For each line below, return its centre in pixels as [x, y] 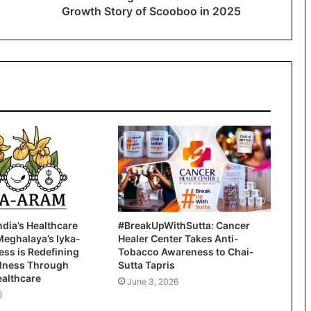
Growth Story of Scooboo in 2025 [151, 11]
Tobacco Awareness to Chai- [186, 252]
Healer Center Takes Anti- [178, 239]
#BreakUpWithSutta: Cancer [184, 226]
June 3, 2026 [152, 282]
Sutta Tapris [146, 265]
